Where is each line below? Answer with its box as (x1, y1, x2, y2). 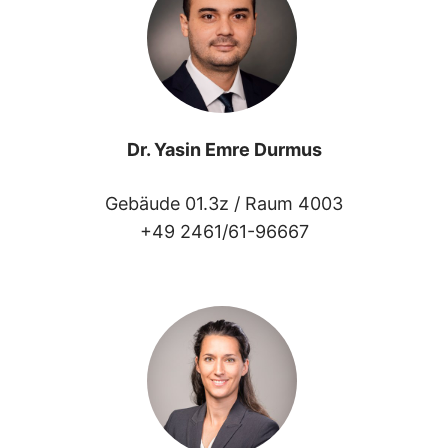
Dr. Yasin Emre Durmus (126, 138, 322, 160)
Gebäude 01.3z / (105, 192, 245, 214)
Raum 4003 (245, 192, 343, 214)
